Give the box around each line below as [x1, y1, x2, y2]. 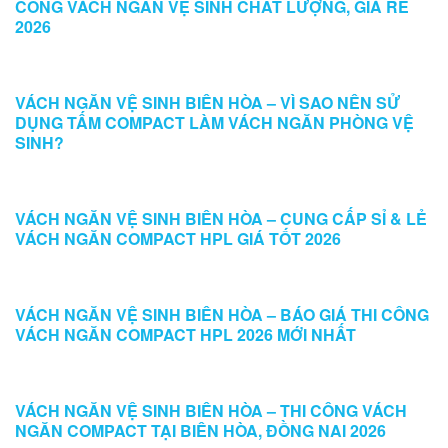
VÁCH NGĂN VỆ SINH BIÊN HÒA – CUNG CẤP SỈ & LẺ [15, 207, 427, 230]
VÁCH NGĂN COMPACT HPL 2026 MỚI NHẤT [15, 323, 356, 346]
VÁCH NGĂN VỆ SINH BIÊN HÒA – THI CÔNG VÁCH [15, 399, 407, 422]
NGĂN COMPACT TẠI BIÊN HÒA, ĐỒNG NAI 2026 [15, 419, 386, 442]
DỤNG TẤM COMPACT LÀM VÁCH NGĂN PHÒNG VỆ [15, 111, 414, 134]
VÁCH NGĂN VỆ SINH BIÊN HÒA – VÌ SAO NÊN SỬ [15, 91, 400, 114]
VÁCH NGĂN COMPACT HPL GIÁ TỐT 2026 [15, 227, 341, 250]
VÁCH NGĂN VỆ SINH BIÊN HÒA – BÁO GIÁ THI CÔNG [15, 303, 429, 326]
